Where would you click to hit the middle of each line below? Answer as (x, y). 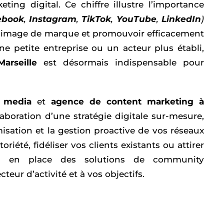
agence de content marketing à (128, 101)
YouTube (136, 19)
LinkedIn (181, 19)
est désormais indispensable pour (120, 62)
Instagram (53, 19)
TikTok (96, 19)
